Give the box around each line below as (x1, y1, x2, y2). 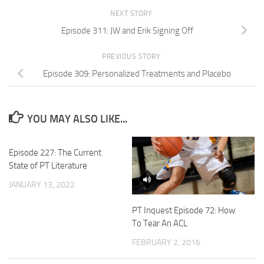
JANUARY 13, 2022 (9, 179, 75, 190)
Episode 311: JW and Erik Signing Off (61, 25, 193, 36)
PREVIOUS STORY (102, 52, 162, 61)
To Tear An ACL (132, 217, 187, 229)
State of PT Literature (9, 160, 87, 171)
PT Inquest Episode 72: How (132, 204, 235, 216)
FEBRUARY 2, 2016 (132, 237, 200, 247)
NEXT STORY (110, 9, 154, 18)
